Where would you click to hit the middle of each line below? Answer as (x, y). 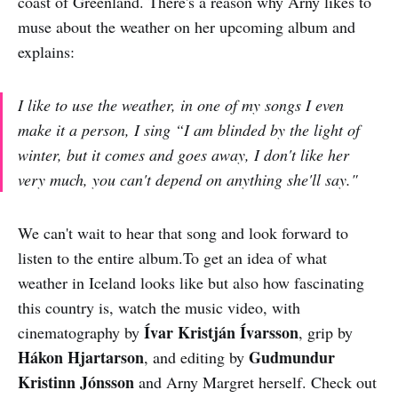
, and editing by (196, 357)
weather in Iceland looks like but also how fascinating (191, 282)
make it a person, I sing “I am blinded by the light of (189, 129)
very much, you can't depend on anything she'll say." (188, 179)
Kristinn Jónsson (76, 382)
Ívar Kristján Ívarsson (221, 332)
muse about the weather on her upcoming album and (187, 26)
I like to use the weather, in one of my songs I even (181, 104)
